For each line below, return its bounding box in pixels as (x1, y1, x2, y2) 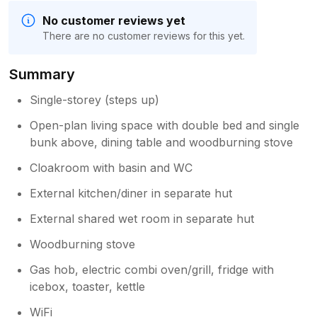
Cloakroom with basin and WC (30, 160, 193, 175)
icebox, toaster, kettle (30, 279, 146, 294)
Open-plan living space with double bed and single (30, 117, 300, 132)
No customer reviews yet (42, 13, 185, 28)
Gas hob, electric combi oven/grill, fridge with (30, 262, 275, 277)
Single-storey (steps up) (30, 92, 160, 107)
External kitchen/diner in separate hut (30, 185, 233, 200)
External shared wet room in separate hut (30, 211, 255, 226)
